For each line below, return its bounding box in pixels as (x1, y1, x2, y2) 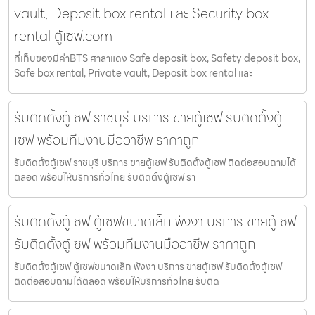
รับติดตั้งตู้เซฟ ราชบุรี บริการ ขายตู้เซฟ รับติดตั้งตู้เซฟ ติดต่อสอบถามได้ (14, 155, 296, 171)
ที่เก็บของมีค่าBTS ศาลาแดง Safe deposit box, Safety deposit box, (14, 51, 300, 67)
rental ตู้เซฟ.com (14, 25, 112, 48)
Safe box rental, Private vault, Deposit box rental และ (14, 65, 252, 82)
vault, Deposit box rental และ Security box (14, 2, 269, 25)
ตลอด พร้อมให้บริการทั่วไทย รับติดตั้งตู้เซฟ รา (14, 169, 195, 186)
